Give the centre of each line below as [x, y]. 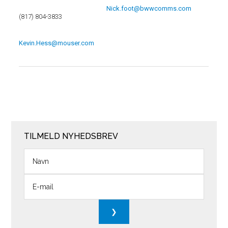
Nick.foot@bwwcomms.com [149, 8]
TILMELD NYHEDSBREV [71, 136]
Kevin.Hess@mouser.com [57, 43]
